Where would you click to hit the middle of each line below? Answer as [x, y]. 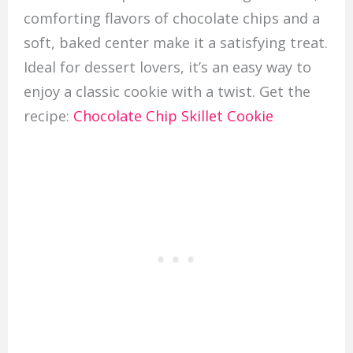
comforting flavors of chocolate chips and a [171, 18]
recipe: [46, 115]
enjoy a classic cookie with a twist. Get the [167, 91]
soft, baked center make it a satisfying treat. [175, 42]
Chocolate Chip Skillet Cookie [171, 115]
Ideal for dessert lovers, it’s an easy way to [167, 67]
